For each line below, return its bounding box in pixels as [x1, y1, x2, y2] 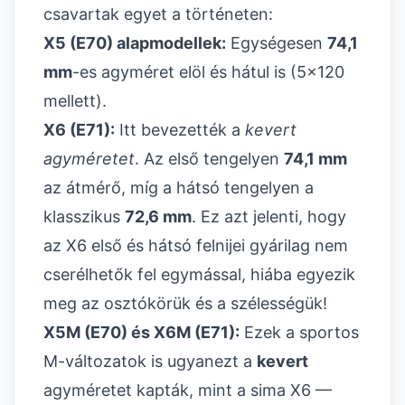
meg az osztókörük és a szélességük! [43, 294, 327, 314]
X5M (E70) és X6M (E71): [43, 323, 240, 343]
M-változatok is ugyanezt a [43, 352, 257, 372]
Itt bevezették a [115, 120, 245, 140]
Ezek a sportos [240, 323, 359, 343]
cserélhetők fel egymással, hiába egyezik [43, 265, 355, 285]
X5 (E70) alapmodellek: [43, 33, 226, 53]
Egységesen [226, 33, 327, 53]
